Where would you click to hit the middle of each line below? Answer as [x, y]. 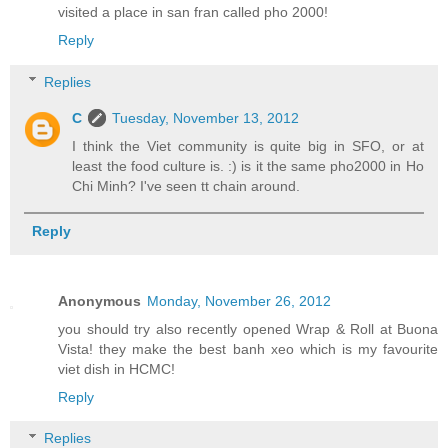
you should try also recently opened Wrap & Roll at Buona [248, 328]
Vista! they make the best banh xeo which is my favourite [248, 348]
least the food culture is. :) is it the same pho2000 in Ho [248, 165]
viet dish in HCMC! [116, 368]
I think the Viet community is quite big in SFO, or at [248, 145]
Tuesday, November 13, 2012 [206, 117]
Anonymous [99, 300]
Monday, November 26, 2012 [239, 300]
